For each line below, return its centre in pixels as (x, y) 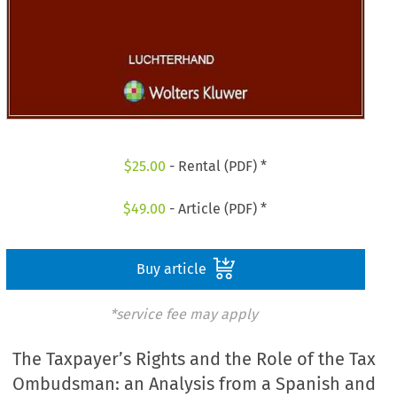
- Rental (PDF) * (216, 167)
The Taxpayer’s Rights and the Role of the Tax (195, 359)
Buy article (173, 269)
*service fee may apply (183, 314)
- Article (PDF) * (217, 208)
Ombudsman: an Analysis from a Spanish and (195, 384)
